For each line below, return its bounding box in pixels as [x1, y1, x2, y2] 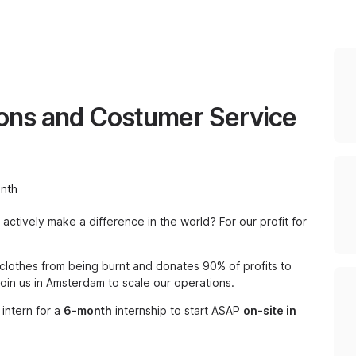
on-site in [243, 304, 296, 317]
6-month [64, 304, 112, 317]
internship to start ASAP [112, 304, 243, 317]
